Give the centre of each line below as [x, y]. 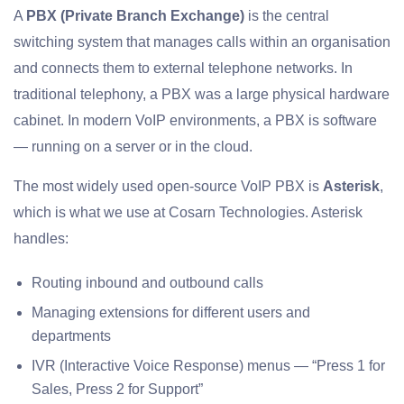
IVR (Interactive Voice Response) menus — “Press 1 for [208, 366]
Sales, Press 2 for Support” [117, 390]
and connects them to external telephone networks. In [183, 69]
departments [71, 336]
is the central [287, 16]
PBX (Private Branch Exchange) [135, 16]
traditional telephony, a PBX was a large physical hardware [202, 95]
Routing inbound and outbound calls [147, 283]
